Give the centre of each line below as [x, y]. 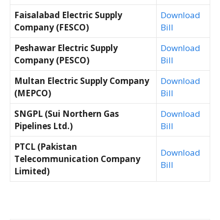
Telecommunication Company [77, 159]
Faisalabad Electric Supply [68, 15]
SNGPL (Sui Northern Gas [67, 113]
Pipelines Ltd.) [43, 126]
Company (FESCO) [52, 27]
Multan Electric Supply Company [82, 81]
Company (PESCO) [52, 60]
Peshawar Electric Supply [66, 48]
